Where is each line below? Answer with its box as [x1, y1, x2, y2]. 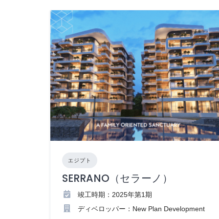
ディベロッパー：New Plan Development [78, 205, 205, 213]
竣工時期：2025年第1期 [78, 191, 152, 199]
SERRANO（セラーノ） [62, 171, 173, 186]
